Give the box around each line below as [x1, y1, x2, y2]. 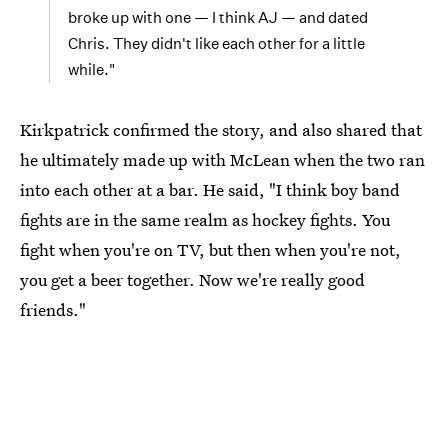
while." [68, 59, 115, 79]
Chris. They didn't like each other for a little [68, 33, 365, 53]
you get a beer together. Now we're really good [20, 267, 365, 291]
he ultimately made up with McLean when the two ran [20, 147, 425, 171]
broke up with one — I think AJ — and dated [68, 7, 368, 27]
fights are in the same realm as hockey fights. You [20, 207, 390, 231]
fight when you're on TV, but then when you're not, [20, 237, 401, 261]
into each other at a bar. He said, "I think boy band [20, 177, 400, 201]
